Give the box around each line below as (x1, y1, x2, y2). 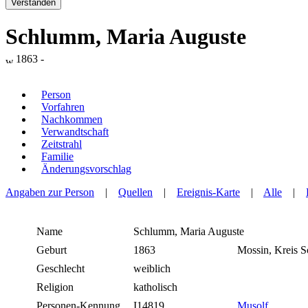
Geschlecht (36, 263, 85, 275)
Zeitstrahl (41, 138, 82, 151)
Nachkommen (41, 113, 102, 126)
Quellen (118, 186, 153, 199)
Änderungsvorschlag (41, 163, 131, 175)
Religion (36, 281, 74, 294)
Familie (41, 151, 74, 163)
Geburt (36, 244, 67, 256)
